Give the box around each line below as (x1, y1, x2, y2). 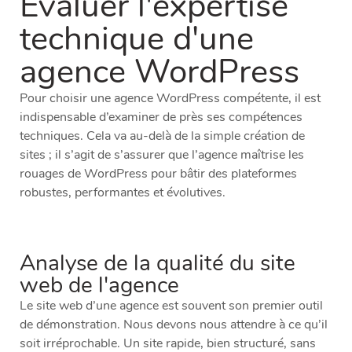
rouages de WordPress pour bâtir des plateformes (20, 165, 297, 183)
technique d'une (20, 16, 254, 62)
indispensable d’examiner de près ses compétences (20, 108, 302, 126)
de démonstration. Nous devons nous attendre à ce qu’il (20, 316, 328, 334)
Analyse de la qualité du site (20, 248, 295, 279)
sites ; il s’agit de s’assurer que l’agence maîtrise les (20, 146, 304, 164)
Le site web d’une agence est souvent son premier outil (20, 297, 323, 315)
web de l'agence (20, 270, 179, 301)
